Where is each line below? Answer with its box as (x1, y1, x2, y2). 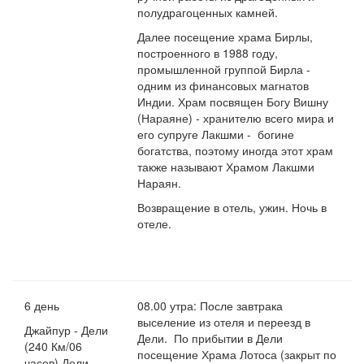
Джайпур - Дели (24, 322, 108, 339)
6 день (24, 297, 59, 314)
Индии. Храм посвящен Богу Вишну (137, 93, 329, 110)
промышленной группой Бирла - (137, 61, 311, 78)
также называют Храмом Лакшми (137, 158, 315, 175)
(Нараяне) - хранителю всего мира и (137, 110, 335, 127)
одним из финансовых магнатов (137, 77, 310, 94)
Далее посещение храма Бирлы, (137, 28, 314, 45)
